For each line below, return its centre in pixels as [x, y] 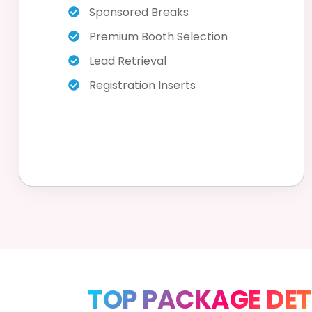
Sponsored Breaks [139, 12]
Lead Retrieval [128, 61]
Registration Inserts [142, 85]
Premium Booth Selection [158, 36]
